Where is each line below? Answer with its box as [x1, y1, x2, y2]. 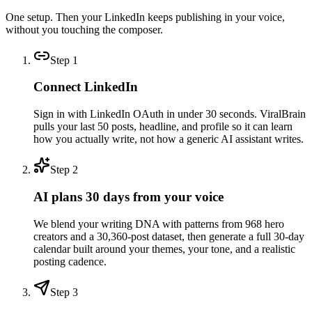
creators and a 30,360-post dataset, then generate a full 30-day [33, 230, 304, 242]
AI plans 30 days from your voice [33, 189, 224, 204]
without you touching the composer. [6, 23, 163, 36]
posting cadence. [33, 255, 107, 267]
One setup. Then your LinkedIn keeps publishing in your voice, [6, 10, 285, 23]
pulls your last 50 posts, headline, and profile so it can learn [33, 120, 292, 133]
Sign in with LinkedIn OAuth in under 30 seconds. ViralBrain [33, 108, 306, 120]
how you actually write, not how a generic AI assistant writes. [33, 133, 304, 146]
